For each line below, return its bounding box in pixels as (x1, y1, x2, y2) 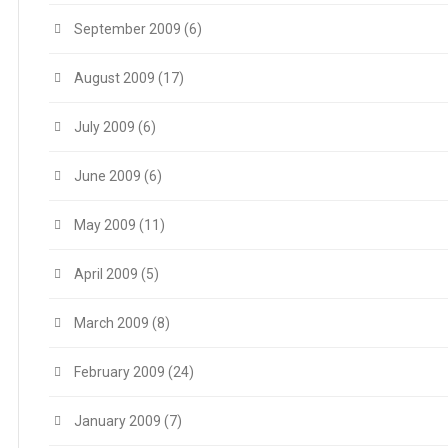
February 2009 (74, 363, 165, 380)
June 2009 (74, 167, 141, 184)
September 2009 (74, 20, 181, 37)
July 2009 (74, 118, 135, 135)
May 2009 (74, 216, 136, 233)
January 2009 (74, 412, 161, 429)
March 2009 (74, 314, 149, 331)
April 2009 (74, 265, 138, 282)
